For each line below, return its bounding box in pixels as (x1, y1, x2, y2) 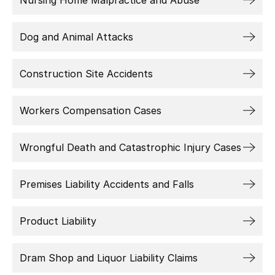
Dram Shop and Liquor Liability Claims (20, 252, 198, 264)
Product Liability (20, 215, 96, 227)
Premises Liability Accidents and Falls (20, 178, 194, 190)
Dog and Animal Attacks (20, 31, 133, 43)
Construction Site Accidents (20, 68, 153, 80)
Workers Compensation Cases (20, 104, 161, 117)
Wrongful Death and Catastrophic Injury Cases (20, 141, 241, 153)
